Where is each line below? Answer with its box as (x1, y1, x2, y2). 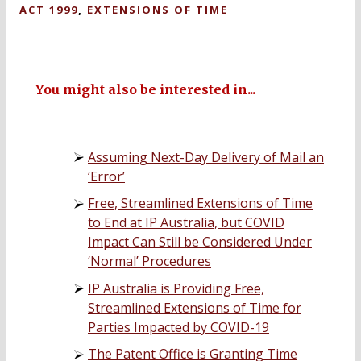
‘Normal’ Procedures (88, 252, 211, 271)
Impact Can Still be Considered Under (88, 233, 312, 251)
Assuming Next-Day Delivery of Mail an (88, 147, 324, 166)
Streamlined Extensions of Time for (88, 298, 301, 317)
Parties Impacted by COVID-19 (88, 317, 269, 336)
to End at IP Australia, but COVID (88, 214, 284, 232)
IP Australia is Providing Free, (88, 279, 264, 297)
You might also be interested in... (35, 81, 255, 98)
